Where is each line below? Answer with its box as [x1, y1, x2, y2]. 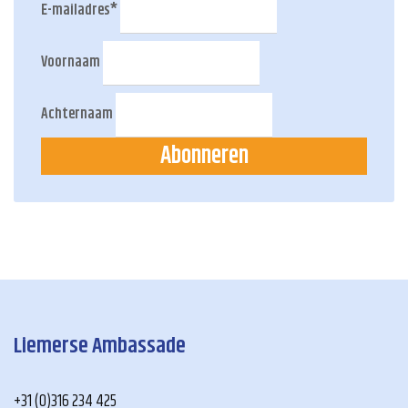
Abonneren [159, 138, 249, 174]
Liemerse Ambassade [14, 329, 186, 362]
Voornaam [41, 50, 100, 74]
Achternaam [41, 102, 113, 126]
